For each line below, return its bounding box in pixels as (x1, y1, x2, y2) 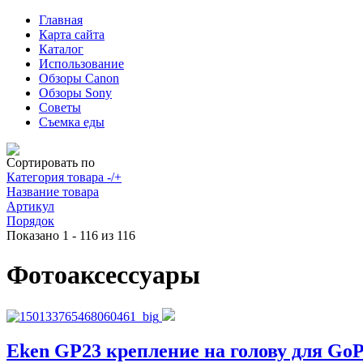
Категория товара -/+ (6, 170, 122, 184)
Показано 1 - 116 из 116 (6, 228, 135, 242)
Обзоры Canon (39, 71, 119, 85)
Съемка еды (39, 115, 105, 129)
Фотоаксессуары (6, 260, 200, 290)
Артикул (6, 199, 54, 213)
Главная (39, 13, 83, 27)
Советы (39, 100, 81, 114)
